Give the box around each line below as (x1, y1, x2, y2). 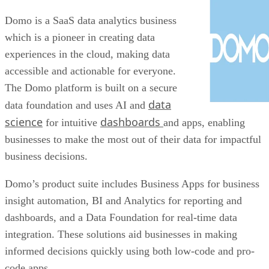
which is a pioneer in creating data (5, 31, 155, 43)
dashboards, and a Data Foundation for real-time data (5, 211, 237, 223)
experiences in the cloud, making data (5, 47, 170, 60)
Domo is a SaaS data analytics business (5, 14, 177, 26)
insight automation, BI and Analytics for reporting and (5, 194, 242, 207)
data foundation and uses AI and (5, 98, 148, 111)
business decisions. (5, 150, 88, 162)
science (5, 114, 43, 129)
